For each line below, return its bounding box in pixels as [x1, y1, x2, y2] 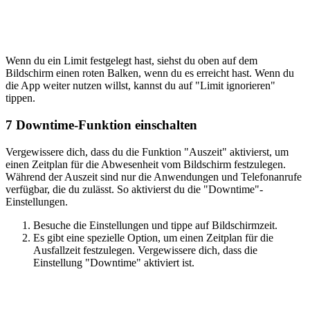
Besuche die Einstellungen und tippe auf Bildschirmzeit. [33, 219, 277, 231]
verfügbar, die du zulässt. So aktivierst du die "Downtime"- [6, 183, 263, 195]
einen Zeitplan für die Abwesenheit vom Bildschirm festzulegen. [6, 158, 286, 170]
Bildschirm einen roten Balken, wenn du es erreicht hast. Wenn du [6, 67, 294, 80]
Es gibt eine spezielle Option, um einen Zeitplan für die [33, 231, 273, 244]
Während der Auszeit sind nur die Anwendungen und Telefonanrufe [6, 170, 302, 183]
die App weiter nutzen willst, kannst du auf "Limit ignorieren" [6, 80, 275, 92]
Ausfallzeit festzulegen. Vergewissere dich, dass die [33, 244, 257, 256]
